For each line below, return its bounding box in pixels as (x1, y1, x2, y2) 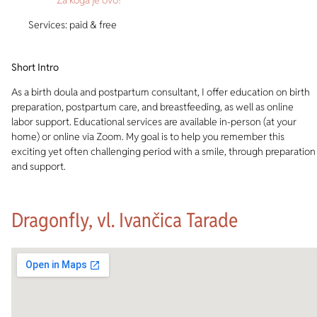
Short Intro (11, 60, 59, 74)
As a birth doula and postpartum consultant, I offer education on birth (11, 86, 310, 99)
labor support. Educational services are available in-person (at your (11, 115, 296, 129)
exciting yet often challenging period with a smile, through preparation (11, 145, 316, 158)
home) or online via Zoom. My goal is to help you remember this (11, 130, 284, 144)
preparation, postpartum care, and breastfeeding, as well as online (11, 100, 294, 114)
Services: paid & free (28, 18, 117, 32)
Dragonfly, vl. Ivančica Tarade (11, 207, 238, 233)
